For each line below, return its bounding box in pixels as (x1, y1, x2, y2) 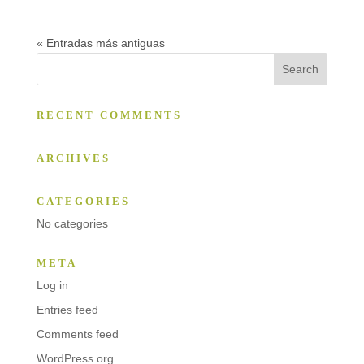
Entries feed (36, 302, 98, 316)
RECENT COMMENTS (36, 108, 182, 121)
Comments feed (36, 327, 119, 340)
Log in (36, 278, 68, 292)
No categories (36, 216, 108, 230)
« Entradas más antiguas (36, 36, 165, 50)
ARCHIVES (36, 151, 110, 164)
